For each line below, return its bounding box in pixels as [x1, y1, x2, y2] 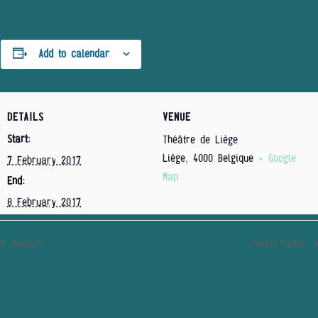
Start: [7, 132, 31, 146]
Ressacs [8, 238, 43, 249]
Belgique [218, 151, 253, 165]
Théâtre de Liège [163, 133, 238, 146]
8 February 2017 [7, 195, 81, 209]
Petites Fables [251, 238, 310, 249]
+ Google [258, 151, 296, 165]
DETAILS [7, 110, 44, 124]
